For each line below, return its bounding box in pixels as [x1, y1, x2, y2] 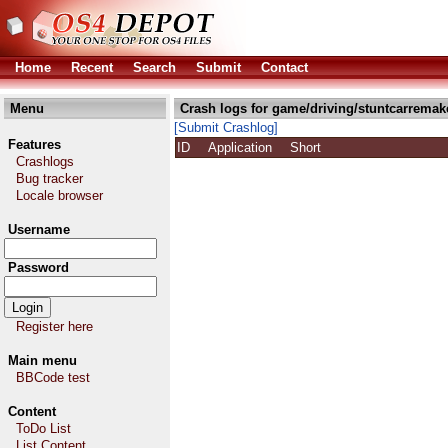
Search [133, 60, 176, 75]
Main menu [8, 353, 77, 368]
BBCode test [16, 370, 90, 385]
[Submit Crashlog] [174, 120, 278, 135]
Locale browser [16, 188, 103, 203]
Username [8, 222, 70, 237]
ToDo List [16, 421, 71, 436]
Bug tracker [16, 171, 83, 186]
